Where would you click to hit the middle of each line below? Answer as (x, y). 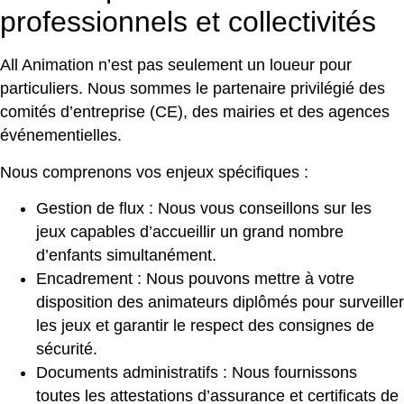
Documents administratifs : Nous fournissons (197, 373)
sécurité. (67, 349)
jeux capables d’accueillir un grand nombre (190, 232)
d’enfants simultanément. (126, 256)
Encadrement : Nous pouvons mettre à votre (195, 279)
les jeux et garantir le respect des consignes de (205, 326)
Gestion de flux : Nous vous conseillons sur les (204, 209)
